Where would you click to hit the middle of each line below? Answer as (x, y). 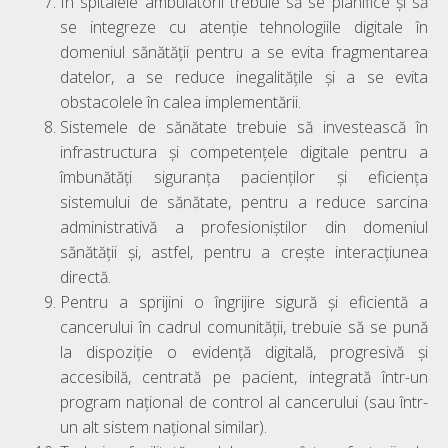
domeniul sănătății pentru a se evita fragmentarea (244, 51)
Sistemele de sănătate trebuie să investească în (244, 126)
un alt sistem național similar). (163, 426)
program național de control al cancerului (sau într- (244, 401)
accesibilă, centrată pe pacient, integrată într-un (244, 376)
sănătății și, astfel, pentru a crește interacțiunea (244, 251)
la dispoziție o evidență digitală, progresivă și (244, 351)
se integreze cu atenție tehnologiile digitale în (244, 26)
